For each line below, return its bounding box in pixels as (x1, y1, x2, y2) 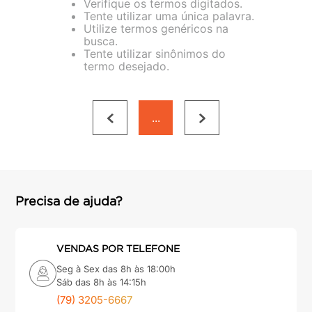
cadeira (45, 49, 80, 59)
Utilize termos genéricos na (84, 22, 228, 36)
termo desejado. (84, 59, 169, 73)
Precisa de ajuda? (15, 194, 123, 208)
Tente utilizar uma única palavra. (84, 9, 254, 23)
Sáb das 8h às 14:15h (56, 276, 146, 288)
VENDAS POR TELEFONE (56, 243, 180, 254)
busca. (84, 34, 118, 48)
